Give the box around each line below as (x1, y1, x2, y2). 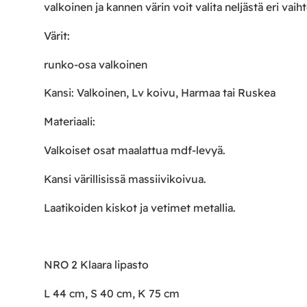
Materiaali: (44, 114, 95, 129)
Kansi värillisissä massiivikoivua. (44, 171, 206, 186)
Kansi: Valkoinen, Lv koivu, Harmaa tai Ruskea (44, 86, 275, 100)
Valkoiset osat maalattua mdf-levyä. (44, 143, 225, 158)
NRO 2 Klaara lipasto (44, 258, 149, 272)
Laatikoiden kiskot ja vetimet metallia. (44, 200, 236, 214)
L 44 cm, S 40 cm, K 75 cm (44, 286, 180, 301)
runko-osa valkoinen (44, 57, 147, 71)
